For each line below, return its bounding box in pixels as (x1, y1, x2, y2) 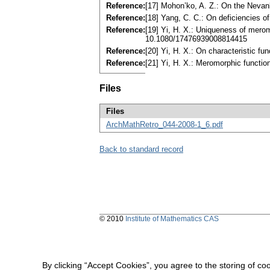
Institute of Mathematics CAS (125, 215, 219, 224)
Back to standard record (99, 145, 183, 154)
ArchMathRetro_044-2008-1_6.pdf (106, 120, 223, 130)
